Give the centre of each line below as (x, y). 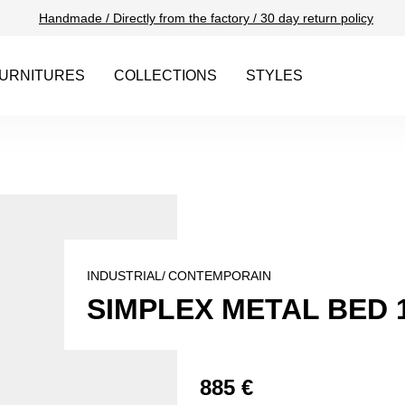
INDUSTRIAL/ (126, 276)
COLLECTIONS (166, 75)
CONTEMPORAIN (220, 276)
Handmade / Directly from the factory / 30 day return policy (206, 18)
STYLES (275, 75)
